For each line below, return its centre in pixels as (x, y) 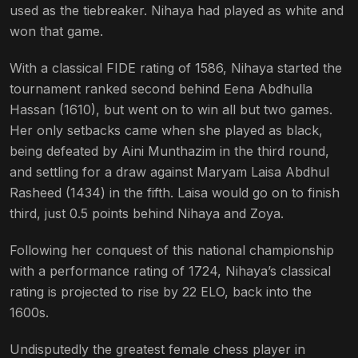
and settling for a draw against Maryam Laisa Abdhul (169, 171)
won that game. (56, 31)
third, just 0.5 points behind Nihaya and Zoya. (147, 213)
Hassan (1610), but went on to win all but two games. (171, 109)
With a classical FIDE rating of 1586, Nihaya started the (176, 68)
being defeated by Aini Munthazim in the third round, (169, 151)
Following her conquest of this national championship (172, 250)
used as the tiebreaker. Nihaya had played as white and (177, 10)
